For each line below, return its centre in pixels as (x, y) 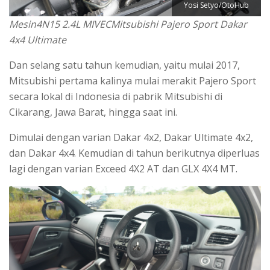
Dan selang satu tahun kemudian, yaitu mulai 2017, (124, 65)
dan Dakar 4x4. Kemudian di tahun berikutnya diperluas (134, 153)
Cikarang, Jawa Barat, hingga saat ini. (93, 112)
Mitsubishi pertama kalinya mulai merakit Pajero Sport (133, 80)
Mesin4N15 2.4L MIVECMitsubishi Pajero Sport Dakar (128, 24)
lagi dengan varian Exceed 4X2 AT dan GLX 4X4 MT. (123, 168)
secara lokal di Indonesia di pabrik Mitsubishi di (116, 96)
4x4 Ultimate (38, 39)
